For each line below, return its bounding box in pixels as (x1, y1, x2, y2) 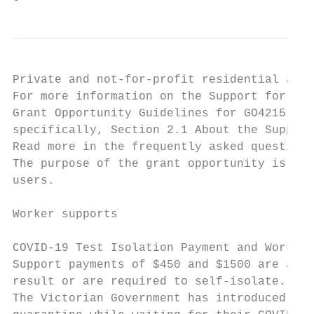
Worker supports (13, 208, 118, 221)
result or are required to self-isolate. (13, 275, 286, 288)
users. (13, 175, 55, 187)
